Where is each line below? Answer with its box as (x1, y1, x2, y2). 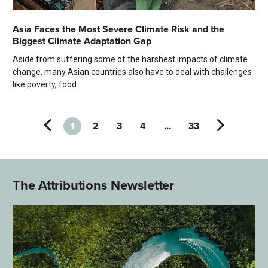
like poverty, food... (13, 80, 82, 90)
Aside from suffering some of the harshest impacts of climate (13, 54, 248, 65)
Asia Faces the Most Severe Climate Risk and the (13, 22, 224, 36)
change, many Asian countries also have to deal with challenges (13, 67, 252, 77)
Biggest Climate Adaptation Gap (13, 34, 151, 48)
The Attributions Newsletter (13, 175, 175, 196)
